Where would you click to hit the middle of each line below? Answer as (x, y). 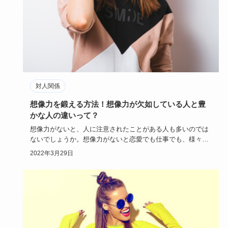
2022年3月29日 (51, 153)
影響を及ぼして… (56, 149)
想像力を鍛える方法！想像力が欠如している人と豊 (118, 104)
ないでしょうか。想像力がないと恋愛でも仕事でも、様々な (119, 139)
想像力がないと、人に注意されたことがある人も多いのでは (119, 129)
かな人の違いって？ (64, 115)
